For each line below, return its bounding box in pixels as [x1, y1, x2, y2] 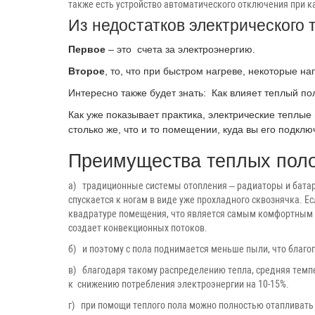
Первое [68, 44, 105, 56]
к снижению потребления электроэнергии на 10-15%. [68, 278, 289, 290]
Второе [68, 65, 105, 77]
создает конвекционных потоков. [68, 222, 207, 234]
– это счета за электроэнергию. [105, 44, 255, 56]
